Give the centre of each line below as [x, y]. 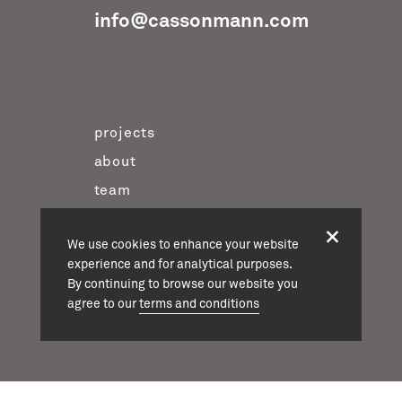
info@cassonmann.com [201, 22]
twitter [118, 276]
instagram [130, 305]
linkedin [123, 333]
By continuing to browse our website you [183, 284]
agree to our [103, 304]
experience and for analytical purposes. [179, 265]
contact [122, 247]
